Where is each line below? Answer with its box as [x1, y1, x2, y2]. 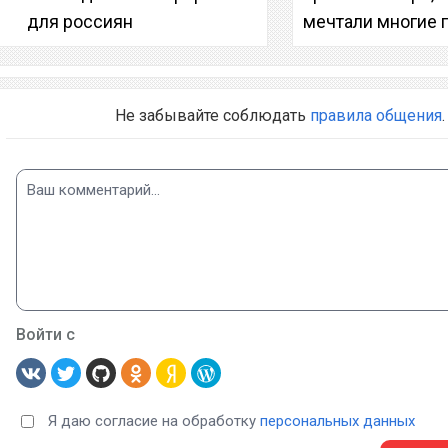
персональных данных [259, 411, 415, 430]
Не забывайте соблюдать [114, 105, 310, 125]
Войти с [15, 324, 75, 344]
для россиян [27, 10, 133, 32]
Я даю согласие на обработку [47, 411, 260, 430]
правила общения [309, 105, 442, 125]
